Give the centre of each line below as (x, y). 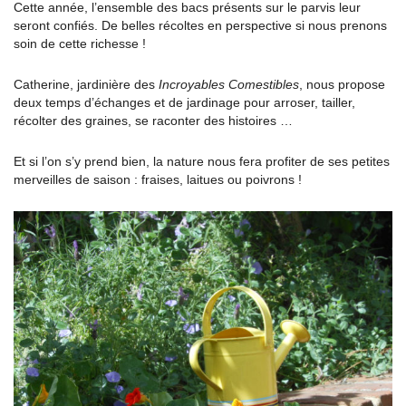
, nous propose (342, 84)
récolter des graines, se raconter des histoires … (153, 121)
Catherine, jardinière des (86, 84)
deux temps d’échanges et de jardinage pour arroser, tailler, (184, 102)
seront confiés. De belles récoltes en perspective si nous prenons (200, 25)
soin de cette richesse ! (80, 43)
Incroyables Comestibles (229, 84)
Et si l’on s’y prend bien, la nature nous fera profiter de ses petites (202, 161)
